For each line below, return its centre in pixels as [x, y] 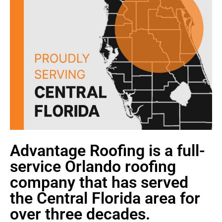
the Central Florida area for [105, 198]
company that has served [99, 182]
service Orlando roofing [93, 166]
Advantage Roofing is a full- [108, 150]
